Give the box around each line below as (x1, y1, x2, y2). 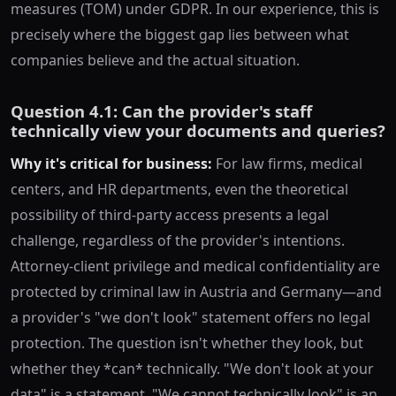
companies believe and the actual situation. (11, 49, 300, 70)
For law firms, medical (212, 153, 362, 173)
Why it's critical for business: (11, 153, 212, 173)
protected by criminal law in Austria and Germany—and (11, 281, 382, 301)
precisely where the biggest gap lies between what (11, 24, 349, 44)
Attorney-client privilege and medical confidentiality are (11, 255, 380, 276)
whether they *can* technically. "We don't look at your (11, 358, 374, 378)
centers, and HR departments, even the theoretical (11, 179, 348, 199)
